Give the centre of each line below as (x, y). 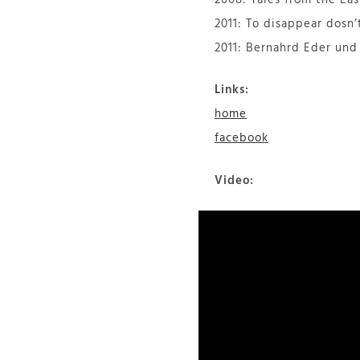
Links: (232, 90)
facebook (241, 138)
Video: (234, 180)
